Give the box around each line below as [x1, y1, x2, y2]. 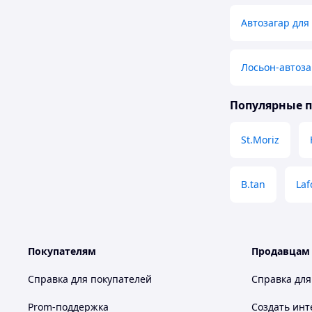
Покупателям [28, 244, 96, 258]
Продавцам [251, 244, 310, 258]
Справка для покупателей [28, 272, 152, 286]
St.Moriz [241, 133, 279, 147]
